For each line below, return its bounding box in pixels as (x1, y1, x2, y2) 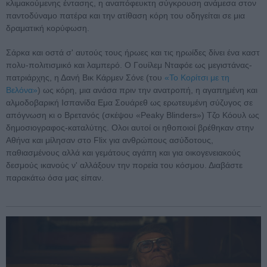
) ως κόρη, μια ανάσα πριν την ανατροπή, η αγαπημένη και (38, 85, 257, 95)
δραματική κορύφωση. (6, 23, 89, 33)
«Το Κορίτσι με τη (164, 73, 229, 83)
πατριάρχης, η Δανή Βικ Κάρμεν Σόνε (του (6, 73, 164, 83)
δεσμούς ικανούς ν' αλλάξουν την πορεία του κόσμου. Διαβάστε (6, 160, 243, 170)
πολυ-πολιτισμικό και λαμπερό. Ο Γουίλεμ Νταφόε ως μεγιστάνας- (6, 60, 252, 70)
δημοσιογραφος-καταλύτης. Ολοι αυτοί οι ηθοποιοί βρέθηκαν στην (6, 123, 254, 133)
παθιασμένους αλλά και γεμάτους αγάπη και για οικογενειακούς (6, 148, 241, 158)
